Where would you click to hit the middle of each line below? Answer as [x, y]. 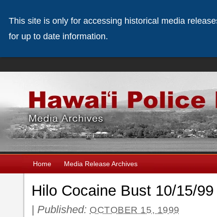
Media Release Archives [101, 164]
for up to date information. [58, 36]
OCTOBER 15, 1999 [135, 210]
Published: [63, 209]
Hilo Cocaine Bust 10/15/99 [123, 191]
